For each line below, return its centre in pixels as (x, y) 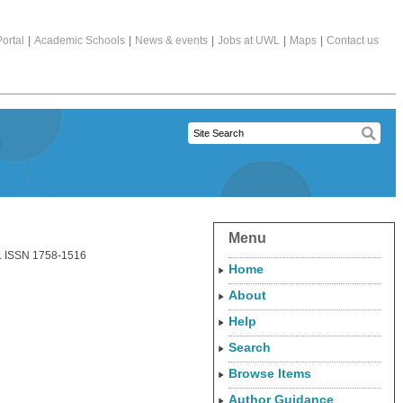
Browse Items (270, 373)
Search (250, 347)
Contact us (353, 40)
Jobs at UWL (249, 40)
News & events (171, 40)
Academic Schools (80, 40)
